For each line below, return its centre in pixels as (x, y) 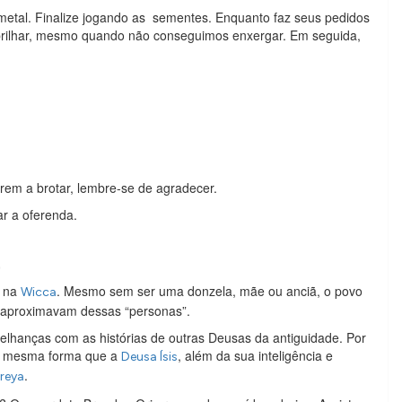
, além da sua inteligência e (255, 356)
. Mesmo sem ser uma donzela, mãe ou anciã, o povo (210, 291)
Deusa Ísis (149, 357)
